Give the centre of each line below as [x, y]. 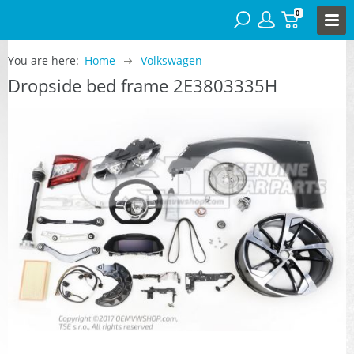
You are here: [43, 60]
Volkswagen [172, 60]
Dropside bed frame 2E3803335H [143, 85]
